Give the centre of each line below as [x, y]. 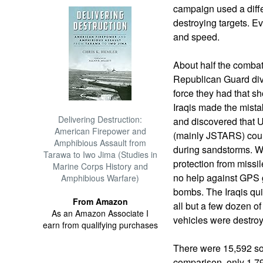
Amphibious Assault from [100, 143]
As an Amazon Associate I [100, 213]
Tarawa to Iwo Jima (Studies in [100, 154]
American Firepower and [100, 131]
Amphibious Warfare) [100, 178]
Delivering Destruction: [100, 119]
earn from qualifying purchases [100, 225]
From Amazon [100, 201]
